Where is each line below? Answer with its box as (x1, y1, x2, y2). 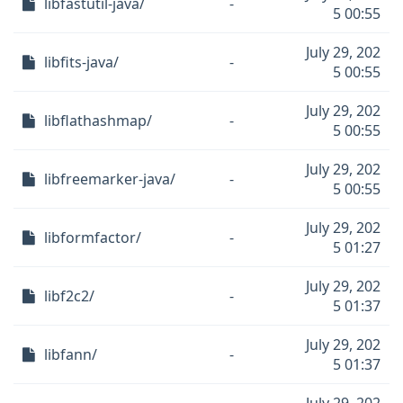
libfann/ (44, 345, 97, 364)
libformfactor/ (44, 228, 141, 247)
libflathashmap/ (44, 111, 152, 130)
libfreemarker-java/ (44, 169, 175, 189)
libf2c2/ (44, 286, 94, 306)
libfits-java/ (44, 52, 119, 72)
